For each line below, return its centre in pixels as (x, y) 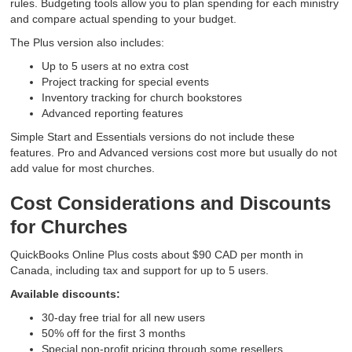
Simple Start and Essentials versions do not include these (153, 137)
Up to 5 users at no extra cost (115, 66)
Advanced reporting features (113, 114)
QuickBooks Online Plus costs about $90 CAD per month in (157, 255)
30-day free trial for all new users (124, 318)
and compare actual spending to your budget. (124, 19)
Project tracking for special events (126, 82)
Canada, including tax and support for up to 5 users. (140, 271)
